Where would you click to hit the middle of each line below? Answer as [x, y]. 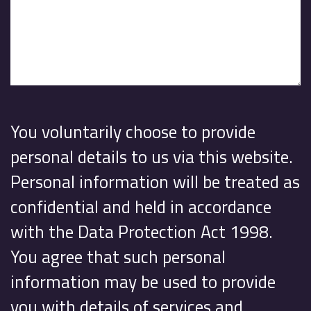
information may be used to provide [143, 281]
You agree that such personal [118, 256]
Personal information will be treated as [155, 181]
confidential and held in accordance [141, 206]
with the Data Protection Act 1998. [142, 231]
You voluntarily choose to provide [133, 131]
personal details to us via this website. [152, 156]
